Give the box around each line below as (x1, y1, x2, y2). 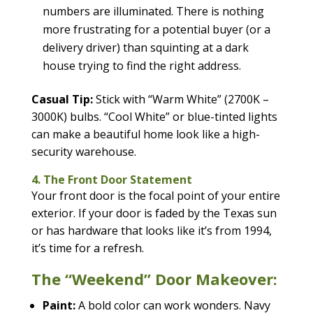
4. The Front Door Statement (31, 171, 192, 187)
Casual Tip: (31, 91, 93, 107)
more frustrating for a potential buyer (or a (42, 21, 270, 37)
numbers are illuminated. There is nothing (42, 3, 264, 19)
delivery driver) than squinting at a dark (42, 39, 249, 55)
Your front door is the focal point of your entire (31, 187, 280, 203)
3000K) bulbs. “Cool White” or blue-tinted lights (31, 108, 277, 124)
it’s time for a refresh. (31, 240, 144, 256)
